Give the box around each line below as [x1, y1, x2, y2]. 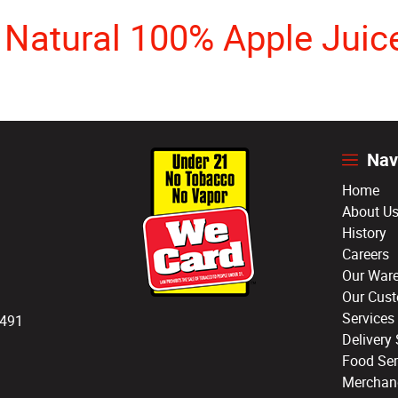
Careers [341, 243, 389, 264]
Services [341, 307, 394, 328]
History [341, 222, 386, 243]
